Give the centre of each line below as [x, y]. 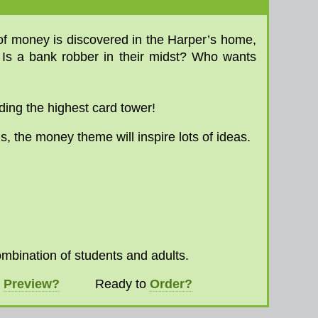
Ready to [105, 284]
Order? [171, 284]
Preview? [32, 284]
